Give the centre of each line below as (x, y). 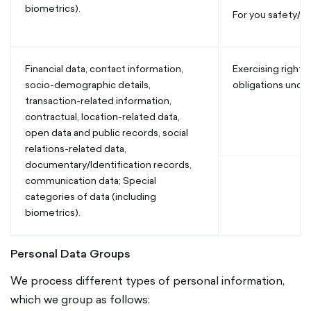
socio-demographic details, (88, 85)
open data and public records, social (107, 133)
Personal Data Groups (70, 253)
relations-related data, (76, 149)
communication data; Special (91, 180)
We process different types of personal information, (148, 280)
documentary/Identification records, (108, 165)
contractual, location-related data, (102, 117)
